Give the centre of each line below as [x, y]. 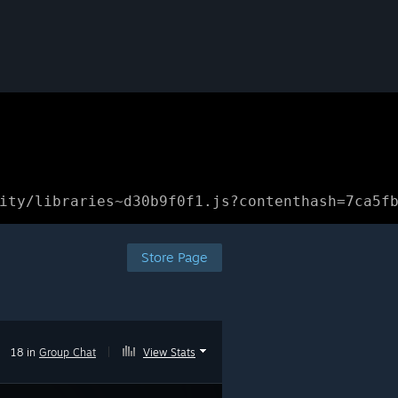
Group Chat [68, 352]
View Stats [169, 352]
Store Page [175, 257]
